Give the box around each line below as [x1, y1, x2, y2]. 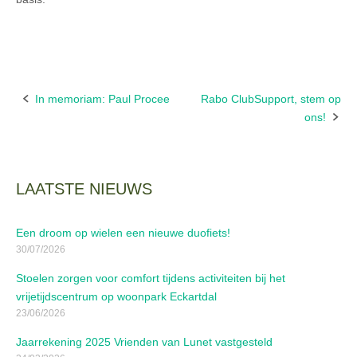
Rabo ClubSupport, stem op [201, 92, 341, 106]
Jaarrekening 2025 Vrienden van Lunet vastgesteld [16, 335, 273, 348]
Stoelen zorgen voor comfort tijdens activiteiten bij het [16, 271, 285, 284]
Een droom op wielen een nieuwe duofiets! [16, 226, 230, 239]
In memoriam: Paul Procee [35, 92, 170, 106]
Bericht [15, 94, 78, 117]
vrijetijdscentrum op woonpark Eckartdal [16, 289, 217, 303]
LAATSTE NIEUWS [16, 179, 152, 198]
